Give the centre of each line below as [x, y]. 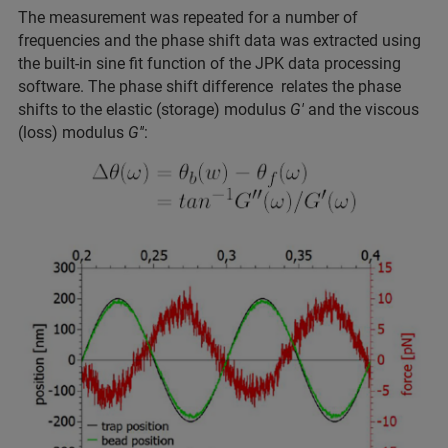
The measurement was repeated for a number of [188, 18]
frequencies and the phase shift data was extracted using [219, 41]
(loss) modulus [73, 133]
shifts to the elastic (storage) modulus [154, 110]
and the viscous [361, 110]
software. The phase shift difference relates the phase [209, 87]
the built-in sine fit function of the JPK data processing [209, 64]
